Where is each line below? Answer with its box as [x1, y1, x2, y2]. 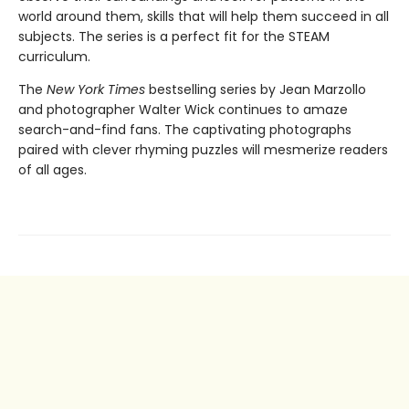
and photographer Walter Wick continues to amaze [18, 100, 348, 119]
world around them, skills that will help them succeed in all [18, 6, 389, 26]
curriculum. [18, 47, 90, 66]
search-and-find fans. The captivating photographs [18, 120, 351, 139]
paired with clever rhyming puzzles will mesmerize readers [18, 140, 388, 159]
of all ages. [18, 160, 87, 179]
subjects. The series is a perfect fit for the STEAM [18, 26, 330, 46]
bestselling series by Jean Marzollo [145, 79, 366, 99]
